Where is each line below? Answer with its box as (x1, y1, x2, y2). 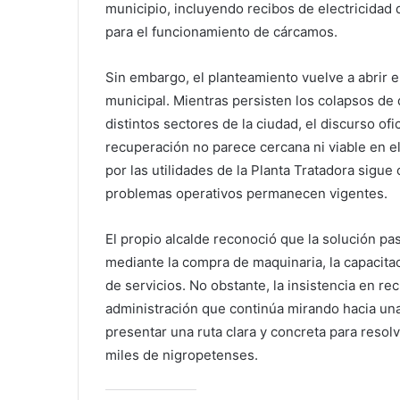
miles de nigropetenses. (105, 346, 258, 363)
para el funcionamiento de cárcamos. (105, 22, 337, 40)
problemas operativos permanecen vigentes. (105, 184, 387, 202)
